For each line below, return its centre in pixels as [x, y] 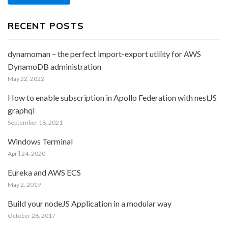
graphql [21, 110]
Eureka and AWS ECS [44, 172]
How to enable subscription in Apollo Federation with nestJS [112, 97]
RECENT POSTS [46, 26]
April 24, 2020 [26, 153]
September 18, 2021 [35, 122]
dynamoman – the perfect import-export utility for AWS [104, 54]
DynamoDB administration [54, 66]
